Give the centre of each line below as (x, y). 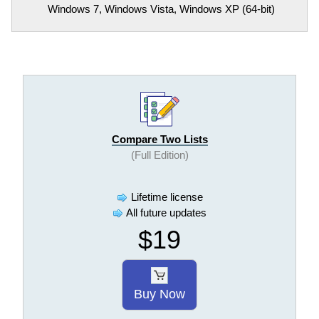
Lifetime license (165, 197)
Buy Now (159, 294)
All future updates (165, 212)
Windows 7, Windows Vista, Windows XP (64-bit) (161, 9)
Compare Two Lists (159, 139)
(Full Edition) (159, 155)
